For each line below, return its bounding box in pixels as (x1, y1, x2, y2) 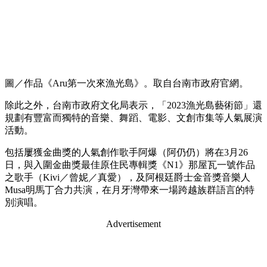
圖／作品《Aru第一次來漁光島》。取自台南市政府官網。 (5, 77, 249, 88)
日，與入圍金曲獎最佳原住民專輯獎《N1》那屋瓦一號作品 (5, 159, 255, 170)
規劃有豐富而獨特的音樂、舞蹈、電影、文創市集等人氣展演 (5, 112, 262, 123)
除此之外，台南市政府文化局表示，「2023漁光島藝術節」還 (5, 100, 262, 110)
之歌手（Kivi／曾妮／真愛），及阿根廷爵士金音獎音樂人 (5, 172, 250, 182)
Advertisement (106, 218, 161, 229)
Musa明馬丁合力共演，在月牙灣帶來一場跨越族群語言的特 (5, 184, 254, 195)
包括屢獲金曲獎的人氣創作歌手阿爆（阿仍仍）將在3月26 (5, 147, 248, 157)
